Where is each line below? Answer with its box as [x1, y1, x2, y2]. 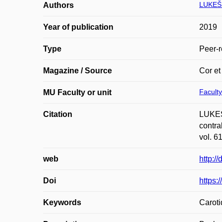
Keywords [43, 198, 81, 207]
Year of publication [43, 23, 113, 31]
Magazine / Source [43, 66, 112, 75]
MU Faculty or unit [43, 88, 111, 97]
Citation [43, 110, 72, 118]
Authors [43, 1, 74, 9]
